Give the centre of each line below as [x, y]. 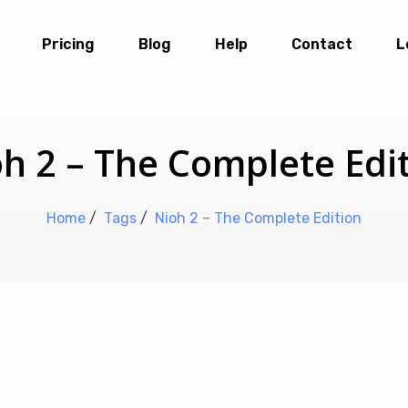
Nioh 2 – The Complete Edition [258, 218]
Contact [321, 44]
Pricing [68, 44]
